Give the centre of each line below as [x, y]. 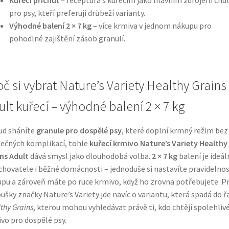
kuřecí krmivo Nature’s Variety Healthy [158, 143]
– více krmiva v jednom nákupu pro [151, 25]
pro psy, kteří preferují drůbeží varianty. [77, 13]
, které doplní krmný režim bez [175, 131]
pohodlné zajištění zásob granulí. [67, 38]
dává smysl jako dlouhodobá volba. [90, 156]
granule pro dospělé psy [79, 131]
